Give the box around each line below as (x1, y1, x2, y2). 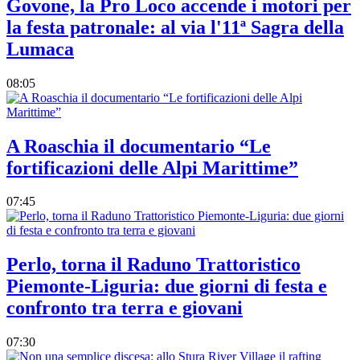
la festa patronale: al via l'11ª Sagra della (6, 16, 344, 38)
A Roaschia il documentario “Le (6, 135, 271, 157)
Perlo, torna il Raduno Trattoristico (6, 254, 301, 276)
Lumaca (6, 38, 74, 59)
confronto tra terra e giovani (6, 297, 243, 319)
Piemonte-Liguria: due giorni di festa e (6, 276, 327, 297)
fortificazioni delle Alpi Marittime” (6, 157, 298, 178)
